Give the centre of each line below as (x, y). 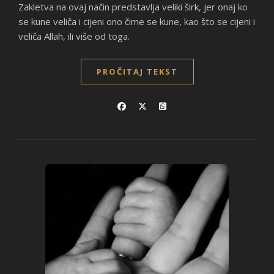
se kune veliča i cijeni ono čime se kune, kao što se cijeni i (137, 21)
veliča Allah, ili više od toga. (74, 36)
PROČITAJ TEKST (137, 72)
